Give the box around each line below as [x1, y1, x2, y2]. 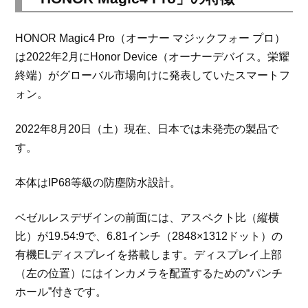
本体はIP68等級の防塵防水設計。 [15, 176, 181, 188]
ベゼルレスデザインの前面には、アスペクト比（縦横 [15, 211, 280, 223]
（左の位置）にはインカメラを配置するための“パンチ [15, 267, 283, 279]
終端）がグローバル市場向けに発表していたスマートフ [15, 69, 291, 81]
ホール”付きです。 [15, 285, 107, 298]
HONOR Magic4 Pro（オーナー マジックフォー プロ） [15, 32, 286, 44]
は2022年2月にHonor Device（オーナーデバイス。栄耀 [15, 50, 290, 63]
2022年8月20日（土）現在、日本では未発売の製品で [15, 122, 279, 135]
